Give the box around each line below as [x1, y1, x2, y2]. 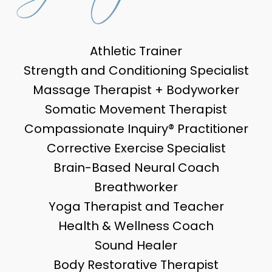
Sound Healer [95, 237, 177, 254]
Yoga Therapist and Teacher [48, 198, 224, 216]
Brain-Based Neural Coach [53, 159, 219, 177]
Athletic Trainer [90, 42, 182, 60]
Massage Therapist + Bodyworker [33, 81, 239, 99]
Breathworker [94, 178, 178, 196]
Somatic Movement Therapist [45, 101, 227, 118]
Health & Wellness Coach [58, 217, 214, 235]
